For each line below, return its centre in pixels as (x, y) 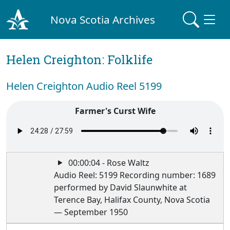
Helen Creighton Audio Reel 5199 (84, 86)
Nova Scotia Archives (103, 19)
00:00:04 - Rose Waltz (108, 163)
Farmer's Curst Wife (115, 111)
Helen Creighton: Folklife (79, 60)
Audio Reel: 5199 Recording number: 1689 (135, 175)
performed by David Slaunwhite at (121, 187)
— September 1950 (91, 212)
